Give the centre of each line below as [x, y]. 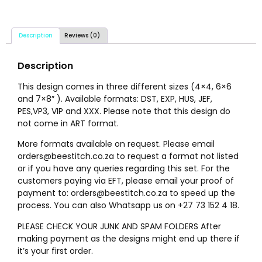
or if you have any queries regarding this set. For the [124, 169]
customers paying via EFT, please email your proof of [126, 181]
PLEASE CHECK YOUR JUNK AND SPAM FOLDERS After [119, 226]
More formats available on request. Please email [116, 144]
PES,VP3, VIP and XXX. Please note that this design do [124, 111]
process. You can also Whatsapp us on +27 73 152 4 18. [128, 206]
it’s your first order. [55, 251]
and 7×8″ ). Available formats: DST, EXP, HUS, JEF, [115, 99]
